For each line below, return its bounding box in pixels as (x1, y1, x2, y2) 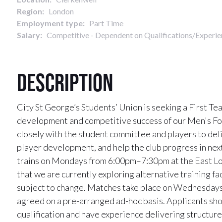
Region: (17, 6, 44, 16)
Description (17, 68, 113, 96)
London (44, 6, 74, 16)
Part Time (85, 18, 123, 28)
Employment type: (17, 18, 85, 28)
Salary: (17, 30, 42, 40)
